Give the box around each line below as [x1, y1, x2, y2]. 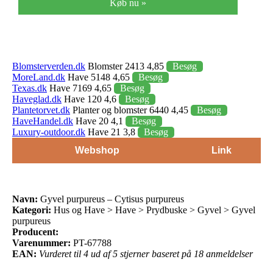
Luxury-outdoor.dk [12, 126, 85, 137]
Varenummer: [12, 237, 71, 248]
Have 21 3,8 [85, 126, 138, 137]
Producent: [12, 226, 58, 237]
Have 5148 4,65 [65, 71, 132, 82]
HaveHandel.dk [12, 115, 73, 126]
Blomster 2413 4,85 [85, 60, 166, 71]
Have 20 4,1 [73, 115, 126, 126]
